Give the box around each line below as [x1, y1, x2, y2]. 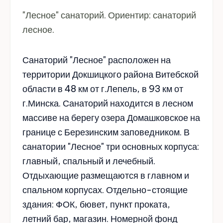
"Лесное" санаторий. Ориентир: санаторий [22, 9, 196, 21]
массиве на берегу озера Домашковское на [22, 111, 200, 123]
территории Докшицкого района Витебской [22, 68, 199, 80]
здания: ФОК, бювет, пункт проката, [22, 198, 170, 210]
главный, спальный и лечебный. [22, 155, 155, 167]
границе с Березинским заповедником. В [22, 126, 190, 138]
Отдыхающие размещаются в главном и [22, 169, 189, 181]
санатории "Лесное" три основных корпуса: [22, 140, 199, 152]
